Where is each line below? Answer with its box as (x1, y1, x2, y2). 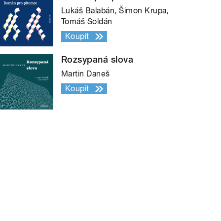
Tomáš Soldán (61, 17, 112, 27)
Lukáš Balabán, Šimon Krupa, (61, 6, 169, 16)
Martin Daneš (61, 69, 110, 79)
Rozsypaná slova (61, 54, 134, 65)
